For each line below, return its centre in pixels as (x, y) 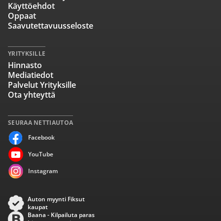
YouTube (41, 154)
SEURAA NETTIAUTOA (41, 123)
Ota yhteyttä (32, 95)
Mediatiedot (31, 75)
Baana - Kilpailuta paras (61, 215)
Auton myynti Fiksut (56, 199)
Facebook (41, 137)
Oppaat (22, 16)
